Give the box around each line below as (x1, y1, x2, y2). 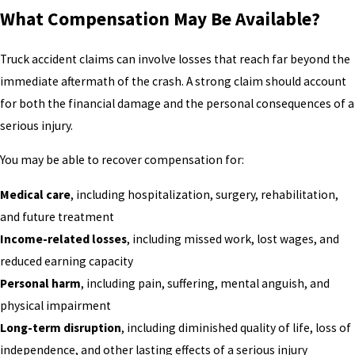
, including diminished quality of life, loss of (121, 319, 351, 335)
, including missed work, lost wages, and (127, 231, 339, 246)
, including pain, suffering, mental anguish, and (81, 275, 330, 291)
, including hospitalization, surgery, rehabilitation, (71, 186, 338, 202)
